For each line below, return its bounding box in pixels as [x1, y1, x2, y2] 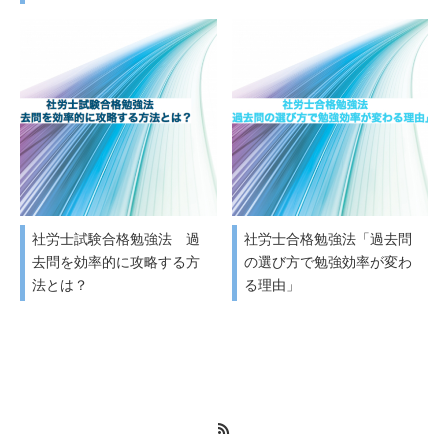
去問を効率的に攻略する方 [32, 254, 200, 271]
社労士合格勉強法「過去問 [243, 231, 412, 248]
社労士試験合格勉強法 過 [32, 231, 200, 248]
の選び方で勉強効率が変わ [243, 254, 412, 271]
